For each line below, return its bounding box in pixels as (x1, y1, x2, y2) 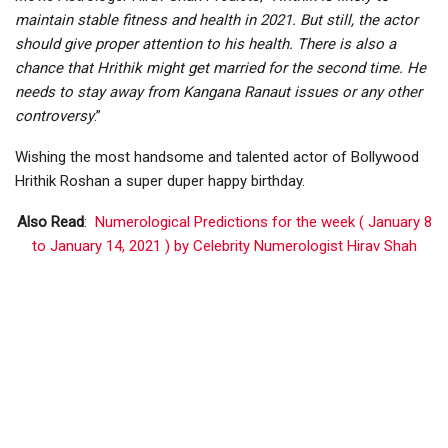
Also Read (16, 213, 84, 232)
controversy (15, 107, 94, 126)
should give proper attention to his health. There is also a (15, 35, 396, 54)
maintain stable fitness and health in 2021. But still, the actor (15, 11, 418, 30)
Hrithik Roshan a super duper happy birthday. (15, 172, 305, 191)
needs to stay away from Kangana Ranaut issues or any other (15, 83, 422, 102)
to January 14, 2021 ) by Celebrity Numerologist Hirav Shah (31, 237, 417, 256)
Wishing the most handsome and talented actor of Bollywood (15, 148, 419, 167)
